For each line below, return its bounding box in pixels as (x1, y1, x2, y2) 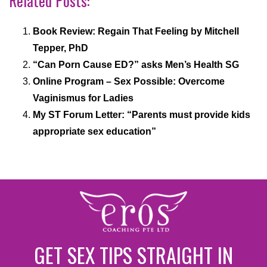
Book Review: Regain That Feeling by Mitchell (33, 26, 239, 37)
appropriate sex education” (33, 126, 156, 137)
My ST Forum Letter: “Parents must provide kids (33, 110, 250, 120)
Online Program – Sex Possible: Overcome (33, 76, 225, 87)
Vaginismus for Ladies (33, 93, 133, 104)
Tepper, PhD (33, 43, 88, 54)
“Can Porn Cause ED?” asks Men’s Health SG (33, 60, 239, 70)
